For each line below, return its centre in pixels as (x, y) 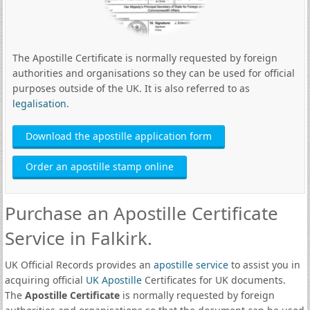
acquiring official (45, 280)
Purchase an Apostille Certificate (141, 213)
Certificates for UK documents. (213, 280)
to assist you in (264, 265)
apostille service (191, 265)
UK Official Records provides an (79, 265)
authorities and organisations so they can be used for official (153, 73)
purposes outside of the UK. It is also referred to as (131, 88)
